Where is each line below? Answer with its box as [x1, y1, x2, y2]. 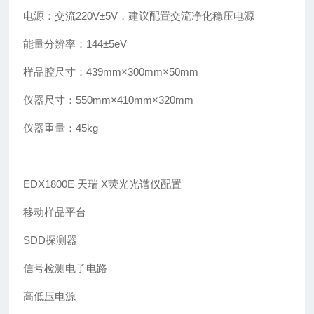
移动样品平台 [23, 206, 90, 219]
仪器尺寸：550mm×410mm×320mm [23, 94, 194, 107]
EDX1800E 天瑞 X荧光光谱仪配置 [23, 178, 182, 191]
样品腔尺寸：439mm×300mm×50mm [23, 66, 199, 78]
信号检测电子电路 [23, 262, 108, 275]
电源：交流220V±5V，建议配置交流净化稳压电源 [23, 10, 255, 22]
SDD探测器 [23, 234, 78, 247]
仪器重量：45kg [23, 122, 99, 135]
